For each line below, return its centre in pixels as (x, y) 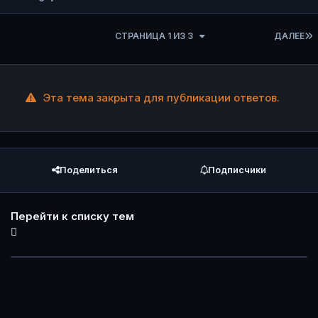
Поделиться (89, 170)
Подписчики (237, 170)
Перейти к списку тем (72, 216)
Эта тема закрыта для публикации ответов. (159, 97)
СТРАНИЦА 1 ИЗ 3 (155, 35)
